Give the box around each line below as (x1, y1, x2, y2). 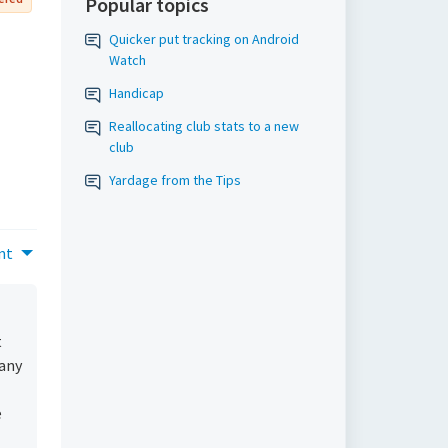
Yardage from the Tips (108, 171, 241, 189)
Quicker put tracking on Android (108, 30, 299, 48)
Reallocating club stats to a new (108, 117, 299, 135)
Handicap (108, 84, 164, 102)
